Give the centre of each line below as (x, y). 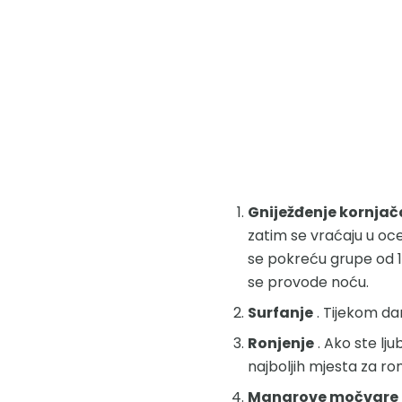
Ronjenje (281, 343)
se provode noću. (308, 282)
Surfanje (280, 312)
